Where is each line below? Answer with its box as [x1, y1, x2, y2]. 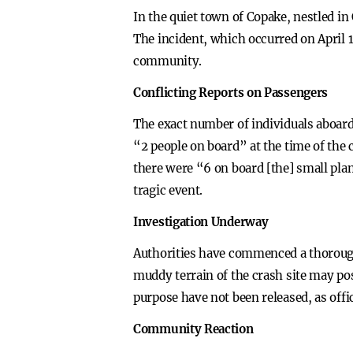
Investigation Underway [133, 214, 269, 229]
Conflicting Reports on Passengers [133, 85, 329, 100]
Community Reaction [133, 321, 254, 336]
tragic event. [133, 183, 203, 198]
